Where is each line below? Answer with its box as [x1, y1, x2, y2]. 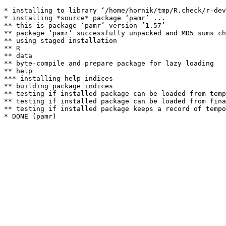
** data [4, 52, 32, 60]
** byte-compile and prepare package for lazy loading [4, 60, 214, 67]
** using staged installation [4, 37, 117, 44]
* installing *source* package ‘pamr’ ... [4, 14, 165, 22]
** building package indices [4, 82, 113, 90]
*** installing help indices [4, 75, 113, 82]
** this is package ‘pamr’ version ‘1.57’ [4, 22, 165, 29]
